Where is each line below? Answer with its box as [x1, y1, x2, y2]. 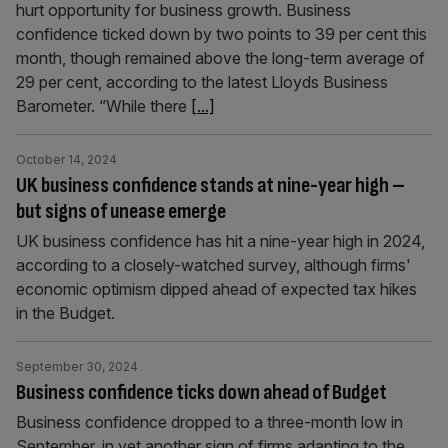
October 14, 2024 [16, 152, 117, 167]
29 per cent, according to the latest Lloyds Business [16, 72, 388, 92]
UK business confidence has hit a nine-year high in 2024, [16, 231, 425, 251]
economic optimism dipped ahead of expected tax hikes [16, 279, 417, 299]
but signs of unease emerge [16, 198, 226, 225]
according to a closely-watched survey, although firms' [16, 255, 411, 275]
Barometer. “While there [16, 96, 191, 116]
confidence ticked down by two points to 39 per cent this [16, 24, 427, 44]
